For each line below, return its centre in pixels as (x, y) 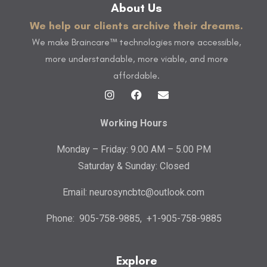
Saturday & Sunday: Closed (133, 166)
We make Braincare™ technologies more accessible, (136, 42)
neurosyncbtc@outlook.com (147, 193)
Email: (76, 193)
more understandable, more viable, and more (136, 59)
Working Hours (133, 123)
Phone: (61, 219)
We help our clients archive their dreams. (136, 26)
